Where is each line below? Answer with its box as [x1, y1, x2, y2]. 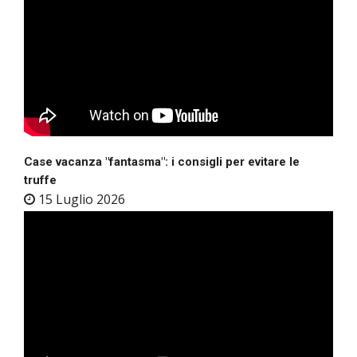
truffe [24, 172, 57, 187]
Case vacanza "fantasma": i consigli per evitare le [24, 154, 300, 169]
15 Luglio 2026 [35, 190, 125, 208]
